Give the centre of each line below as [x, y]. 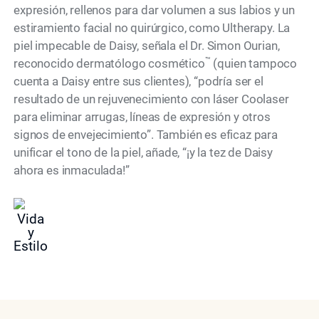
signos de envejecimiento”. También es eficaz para [146, 135]
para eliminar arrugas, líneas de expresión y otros [142, 117]
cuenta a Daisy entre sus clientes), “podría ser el [138, 82]
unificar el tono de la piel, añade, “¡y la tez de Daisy [143, 153]
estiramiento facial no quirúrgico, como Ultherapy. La [152, 28]
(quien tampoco [254, 64]
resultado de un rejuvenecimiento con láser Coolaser [151, 99]
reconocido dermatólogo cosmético [109, 64]
